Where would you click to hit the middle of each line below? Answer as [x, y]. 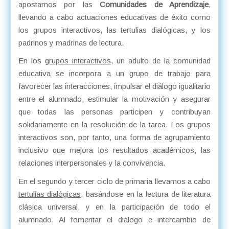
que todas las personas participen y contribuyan [114, 112]
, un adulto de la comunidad [161, 61]
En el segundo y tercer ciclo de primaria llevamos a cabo [114, 181]
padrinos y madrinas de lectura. [72, 42]
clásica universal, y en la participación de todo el [114, 207]
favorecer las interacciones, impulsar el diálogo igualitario [114, 86]
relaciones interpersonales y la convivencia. [91, 163]
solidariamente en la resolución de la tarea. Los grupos [114, 125]
